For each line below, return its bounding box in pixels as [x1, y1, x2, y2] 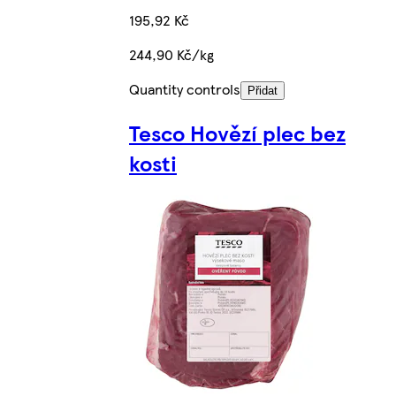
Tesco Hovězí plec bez [129, 118, 346, 148]
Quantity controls [129, 79, 240, 100]
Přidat [247, 84, 278, 98]
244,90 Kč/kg [129, 44, 214, 65]
